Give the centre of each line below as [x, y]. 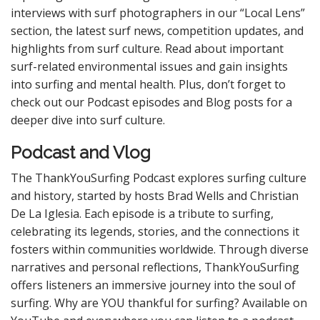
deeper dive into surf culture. [88, 120]
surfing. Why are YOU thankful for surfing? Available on [159, 303]
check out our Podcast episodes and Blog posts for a [151, 102]
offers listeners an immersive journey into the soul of [153, 285]
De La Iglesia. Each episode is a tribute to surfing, [142, 214]
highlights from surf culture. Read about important [147, 49]
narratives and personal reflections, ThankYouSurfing [155, 267]
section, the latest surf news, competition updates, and [157, 31]
